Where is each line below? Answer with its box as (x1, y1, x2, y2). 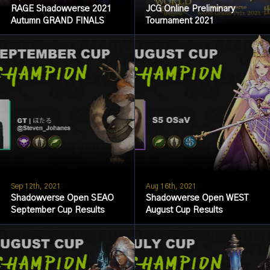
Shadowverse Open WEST (145, 194, 248, 203)
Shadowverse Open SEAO (10, 194, 114, 203)
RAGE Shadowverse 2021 (10, 4, 111, 13)
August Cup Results (145, 206, 222, 215)
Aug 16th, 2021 (145, 182, 196, 190)
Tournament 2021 (145, 16, 214, 25)
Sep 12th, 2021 (10, 182, 61, 190)
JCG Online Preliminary (145, 4, 235, 13)
